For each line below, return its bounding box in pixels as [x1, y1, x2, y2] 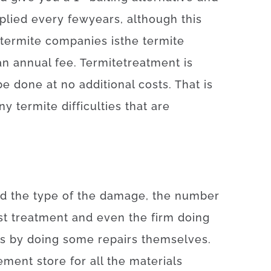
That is [175, 78, 213, 91]
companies [45, 34, 108, 47]
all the [90, 255, 126, 267]
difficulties [62, 100, 122, 113]
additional [79, 78, 135, 91]
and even [72, 211, 125, 224]
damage [100, 189, 146, 202]
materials [129, 255, 183, 267]
